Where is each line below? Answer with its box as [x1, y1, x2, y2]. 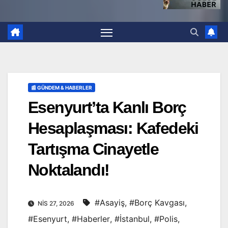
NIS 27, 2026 [36, 199, 76, 208]
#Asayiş [95, 197, 125, 208]
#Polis [154, 214, 178, 224]
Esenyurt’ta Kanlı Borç [28, 98, 186, 117]
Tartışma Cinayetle [28, 140, 159, 159]
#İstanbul [115, 214, 150, 224]
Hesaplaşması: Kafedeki [28, 119, 198, 138]
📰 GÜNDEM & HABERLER [31, 84, 92, 91]
